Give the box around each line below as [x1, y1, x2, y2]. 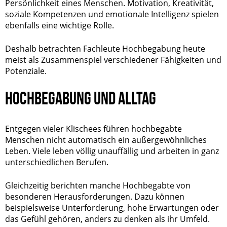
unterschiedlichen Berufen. [5, 157, 108, 168]
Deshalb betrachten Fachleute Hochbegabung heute [5, 43, 205, 54]
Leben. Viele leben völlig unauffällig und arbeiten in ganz [5, 145, 219, 157]
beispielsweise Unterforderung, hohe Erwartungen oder [5, 202, 219, 213]
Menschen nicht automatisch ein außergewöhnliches [5, 134, 207, 145]
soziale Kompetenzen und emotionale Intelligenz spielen [5, 9, 219, 20]
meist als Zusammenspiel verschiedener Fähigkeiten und [5, 54, 221, 65]
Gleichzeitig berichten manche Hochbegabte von [5, 180, 191, 191]
